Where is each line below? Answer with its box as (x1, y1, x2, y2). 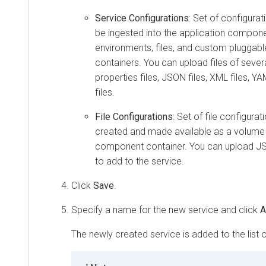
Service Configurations (95, 12, 189, 24)
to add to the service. (95, 155, 184, 167)
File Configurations (95, 110, 173, 122)
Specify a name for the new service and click (71, 204, 260, 216)
